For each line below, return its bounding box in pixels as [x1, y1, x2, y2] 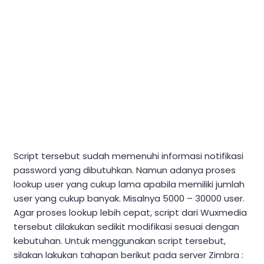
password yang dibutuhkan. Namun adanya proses [14, 164, 236, 177]
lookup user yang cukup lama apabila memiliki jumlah [14, 178, 245, 191]
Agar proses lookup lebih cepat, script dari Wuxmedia [14, 206, 247, 219]
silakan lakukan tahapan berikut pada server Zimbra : [14, 249, 243, 262]
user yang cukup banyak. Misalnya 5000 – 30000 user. [14, 192, 245, 205]
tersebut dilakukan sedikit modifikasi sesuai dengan [14, 220, 239, 233]
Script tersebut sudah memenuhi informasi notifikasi [14, 150, 243, 163]
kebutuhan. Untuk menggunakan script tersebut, [14, 235, 226, 247]
